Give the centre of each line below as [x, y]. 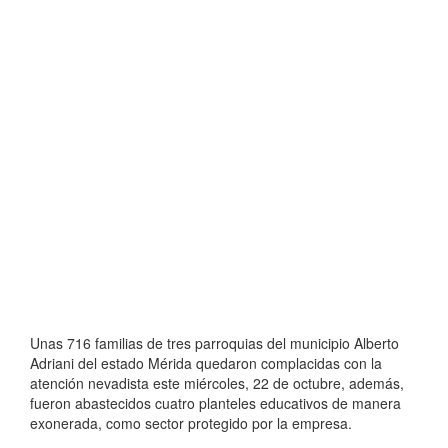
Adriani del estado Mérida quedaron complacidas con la [206, 363]
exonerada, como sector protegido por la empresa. [191, 423]
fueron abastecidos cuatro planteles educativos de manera [215, 403]
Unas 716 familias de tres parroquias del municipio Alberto [214, 343]
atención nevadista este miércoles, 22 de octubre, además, [217, 383]
